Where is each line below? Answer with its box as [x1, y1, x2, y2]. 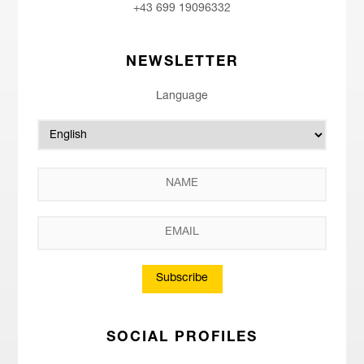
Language [156, 90, 208, 102]
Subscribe [156, 272, 208, 284]
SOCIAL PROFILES [106, 331, 258, 345]
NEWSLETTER [125, 55, 239, 70]
